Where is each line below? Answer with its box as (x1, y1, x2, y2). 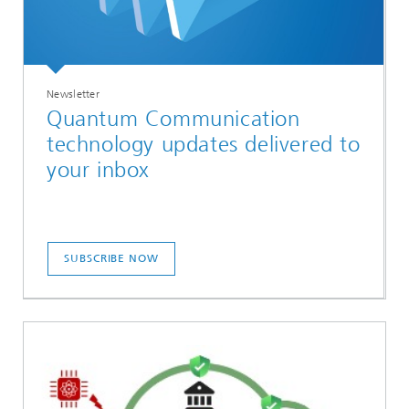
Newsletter (47, 88, 100, 101)
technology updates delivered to (47, 131, 361, 157)
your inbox (47, 156, 150, 183)
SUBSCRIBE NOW (64, 252, 159, 266)
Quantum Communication (47, 105, 300, 131)
